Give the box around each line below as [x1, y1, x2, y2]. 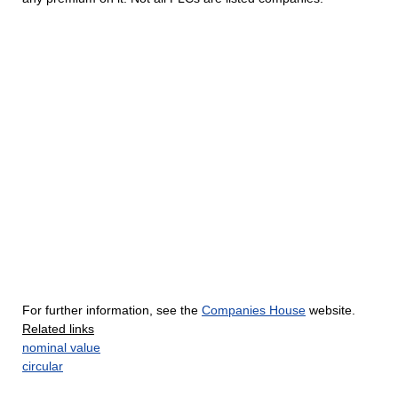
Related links [22, 322, 94, 336]
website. [306, 303, 355, 317]
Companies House [202, 303, 306, 317]
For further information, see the [22, 303, 202, 317]
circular [22, 359, 63, 373]
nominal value [22, 340, 100, 354]
